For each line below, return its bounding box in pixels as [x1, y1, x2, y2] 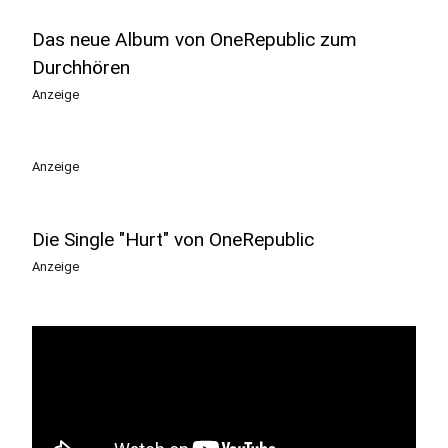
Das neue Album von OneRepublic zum [32, 28, 357, 51]
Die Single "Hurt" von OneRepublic [32, 228, 314, 251]
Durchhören [32, 56, 130, 79]
